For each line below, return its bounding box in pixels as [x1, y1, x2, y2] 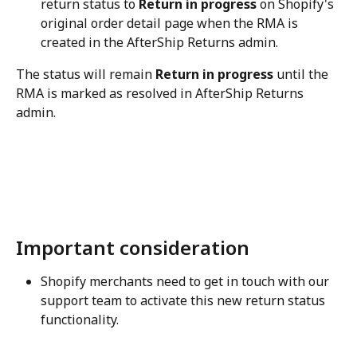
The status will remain [16, 65, 155, 83]
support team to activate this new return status [41, 292, 328, 310]
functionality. [41, 311, 119, 329]
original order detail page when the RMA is [41, 14, 301, 32]
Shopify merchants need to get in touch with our [41, 273, 332, 291]
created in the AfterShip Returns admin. [41, 33, 278, 51]
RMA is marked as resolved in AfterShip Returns [16, 84, 307, 102]
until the [273, 65, 331, 83]
